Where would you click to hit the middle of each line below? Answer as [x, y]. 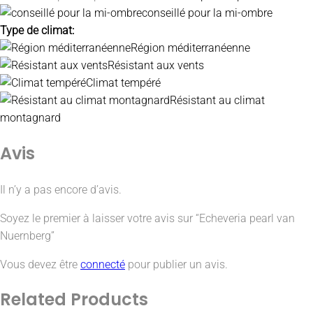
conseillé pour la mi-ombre [207, 13]
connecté [103, 264]
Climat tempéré [123, 82]
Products [109, 300]
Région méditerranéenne [190, 48]
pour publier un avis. [176, 264]
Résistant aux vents [156, 65]
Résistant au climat [217, 100]
